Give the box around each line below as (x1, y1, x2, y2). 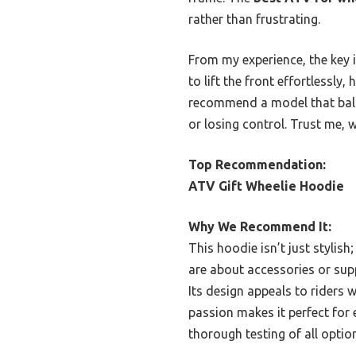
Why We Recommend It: (188, 219, 331, 234)
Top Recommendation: (188, 157, 326, 172)
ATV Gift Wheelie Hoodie (188, 178, 344, 193)
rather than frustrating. (188, 11, 320, 26)
